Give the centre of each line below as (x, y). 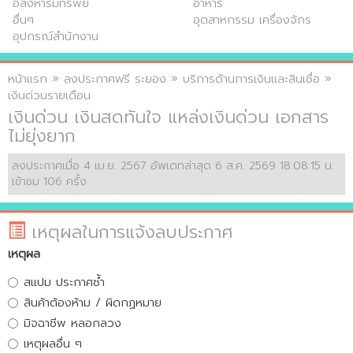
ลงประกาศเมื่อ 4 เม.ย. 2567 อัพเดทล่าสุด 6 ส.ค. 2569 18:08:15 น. (173, 166)
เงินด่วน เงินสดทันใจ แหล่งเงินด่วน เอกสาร (168, 117)
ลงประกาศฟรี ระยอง (115, 79)
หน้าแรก (28, 79)
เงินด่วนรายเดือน (49, 96)
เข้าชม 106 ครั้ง (49, 182)
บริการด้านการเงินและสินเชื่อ (251, 79)
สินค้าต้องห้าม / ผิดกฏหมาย (93, 303)
